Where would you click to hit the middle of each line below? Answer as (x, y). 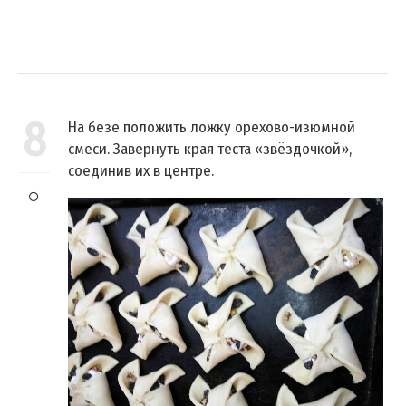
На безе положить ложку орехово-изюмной (212, 127)
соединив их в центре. (141, 170)
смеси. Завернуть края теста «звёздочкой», (210, 149)
